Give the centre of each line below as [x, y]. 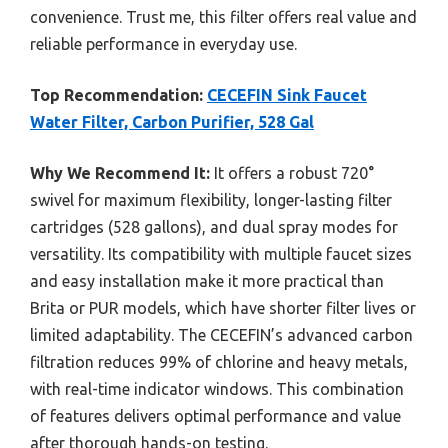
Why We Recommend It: [120, 173]
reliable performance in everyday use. [163, 44]
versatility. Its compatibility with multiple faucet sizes [221, 254]
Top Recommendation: [116, 95]
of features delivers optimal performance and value [215, 416]
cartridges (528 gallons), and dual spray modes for [214, 227]
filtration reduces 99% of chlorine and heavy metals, [219, 362]
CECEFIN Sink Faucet [287, 95]
